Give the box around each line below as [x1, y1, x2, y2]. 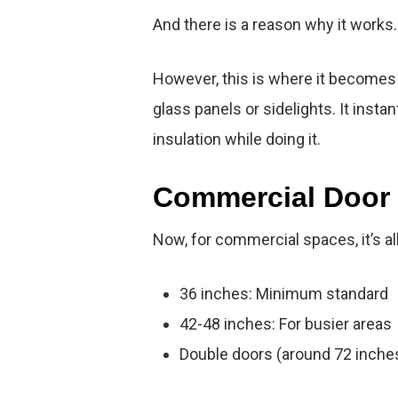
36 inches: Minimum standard [179, 284, 388, 303]
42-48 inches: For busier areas [179, 314, 392, 333]
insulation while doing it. [153, 130, 321, 148]
